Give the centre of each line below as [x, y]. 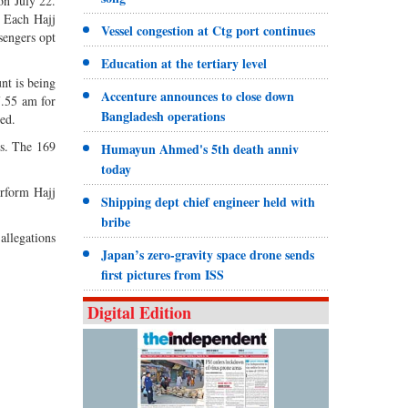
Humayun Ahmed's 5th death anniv [199, 148]
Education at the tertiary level [184, 63]
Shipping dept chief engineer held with [208, 201]
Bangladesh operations [163, 116]
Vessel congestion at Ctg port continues [208, 30]
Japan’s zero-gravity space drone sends [207, 254]
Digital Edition [139, 312]
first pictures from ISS [162, 274]
